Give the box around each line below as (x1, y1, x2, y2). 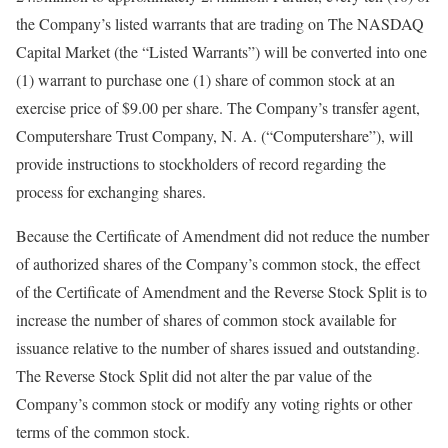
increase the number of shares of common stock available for (16, 309, 396, 330)
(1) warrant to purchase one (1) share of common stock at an (16, 69, 395, 90)
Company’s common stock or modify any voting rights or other (16, 393, 412, 414)
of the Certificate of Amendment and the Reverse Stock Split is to (16, 281, 427, 302)
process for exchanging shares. (16, 181, 206, 202)
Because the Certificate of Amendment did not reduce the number (16, 225, 429, 246)
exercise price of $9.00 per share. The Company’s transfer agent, (16, 97, 420, 118)
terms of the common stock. (16, 421, 190, 442)
